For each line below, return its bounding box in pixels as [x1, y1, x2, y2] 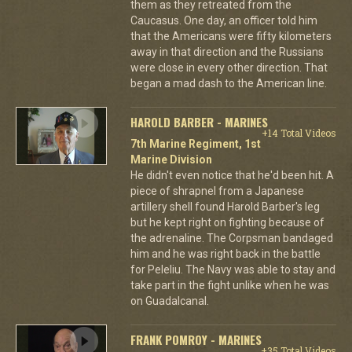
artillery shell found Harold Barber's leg [130, 200, 320, 213]
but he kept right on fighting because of [130, 215, 324, 229]
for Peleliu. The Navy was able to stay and [130, 262, 335, 276]
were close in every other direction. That [130, 60, 328, 74]
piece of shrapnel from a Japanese [130, 184, 304, 197]
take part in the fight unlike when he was [130, 278, 329, 291]
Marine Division [130, 152, 212, 166]
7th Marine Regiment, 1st [130, 137, 261, 150]
